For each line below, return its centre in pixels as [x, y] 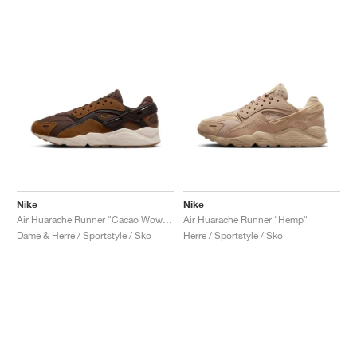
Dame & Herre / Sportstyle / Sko [84, 235]
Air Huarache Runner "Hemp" [245, 219]
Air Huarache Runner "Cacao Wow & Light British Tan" [167, 219]
